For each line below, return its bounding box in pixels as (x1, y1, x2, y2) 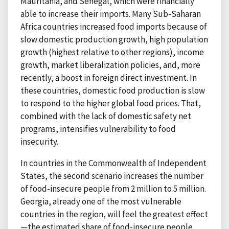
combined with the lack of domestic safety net (20, 110, 191, 122)
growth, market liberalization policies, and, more (20, 59, 200, 71)
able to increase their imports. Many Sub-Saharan (20, 8, 201, 20)
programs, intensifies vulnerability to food (20, 123, 176, 135)
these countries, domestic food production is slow (20, 85, 205, 97)
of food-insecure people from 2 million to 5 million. (20, 183, 206, 195)
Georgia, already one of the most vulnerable (20, 196, 181, 208)
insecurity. (20, 136, 58, 148)
